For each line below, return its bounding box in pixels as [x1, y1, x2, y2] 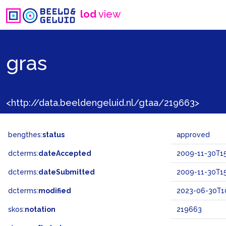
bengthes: [8, 131, 42, 139]
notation [25, 205, 55, 213]
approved [177, 131, 210, 139]
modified [38, 187, 71, 195]
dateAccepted [38, 149, 91, 157]
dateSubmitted [38, 168, 95, 176]
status [42, 131, 65, 139]
